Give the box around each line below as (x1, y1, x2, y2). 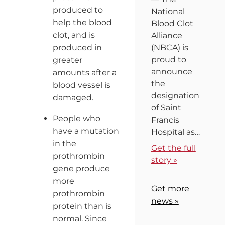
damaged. (52, 92, 93, 102)
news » (151, 196, 179, 206)
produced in (52, 42, 102, 52)
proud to (151, 55, 186, 65)
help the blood (52, 17, 112, 27)
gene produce (52, 163, 110, 173)
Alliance (151, 31, 182, 41)
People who (52, 113, 100, 123)
